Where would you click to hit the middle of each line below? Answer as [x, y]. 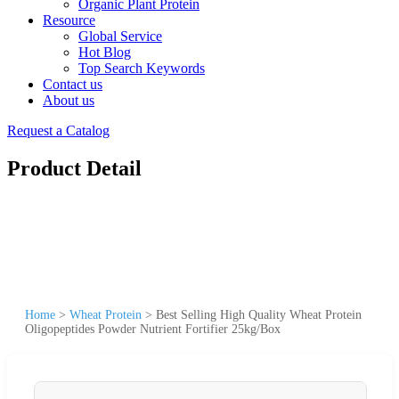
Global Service [120, 36]
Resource [69, 20]
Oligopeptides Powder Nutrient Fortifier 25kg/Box [153, 329]
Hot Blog [105, 52]
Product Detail [74, 168]
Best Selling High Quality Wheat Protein [259, 314]
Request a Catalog [58, 130]
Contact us [73, 84]
